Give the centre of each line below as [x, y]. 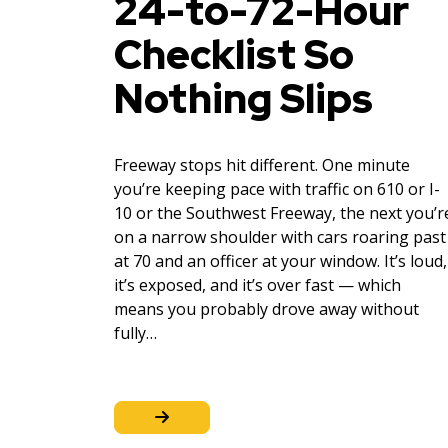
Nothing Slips [243, 98]
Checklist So [234, 54]
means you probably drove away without [266, 308]
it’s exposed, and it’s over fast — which [257, 284]
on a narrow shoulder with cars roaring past [280, 236]
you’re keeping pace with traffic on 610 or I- [277, 188]
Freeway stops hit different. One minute [262, 164]
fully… [135, 332]
